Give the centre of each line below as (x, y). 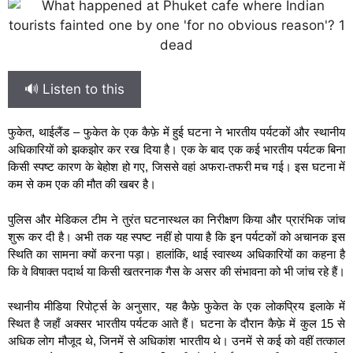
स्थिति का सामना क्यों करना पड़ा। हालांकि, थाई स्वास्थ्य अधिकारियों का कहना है (176, 254)
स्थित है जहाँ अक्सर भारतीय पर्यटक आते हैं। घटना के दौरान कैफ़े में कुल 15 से (176, 323)
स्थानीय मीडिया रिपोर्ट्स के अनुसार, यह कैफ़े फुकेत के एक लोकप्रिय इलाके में (176, 306)
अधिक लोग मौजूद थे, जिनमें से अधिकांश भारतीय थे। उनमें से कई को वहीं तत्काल (176, 341)
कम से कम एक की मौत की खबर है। (82, 184)
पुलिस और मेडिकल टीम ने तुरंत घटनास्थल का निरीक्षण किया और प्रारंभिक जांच (176, 219)
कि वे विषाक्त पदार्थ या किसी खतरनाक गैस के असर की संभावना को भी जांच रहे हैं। (176, 271)
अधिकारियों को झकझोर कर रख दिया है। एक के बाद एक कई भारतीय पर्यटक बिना (176, 149)
